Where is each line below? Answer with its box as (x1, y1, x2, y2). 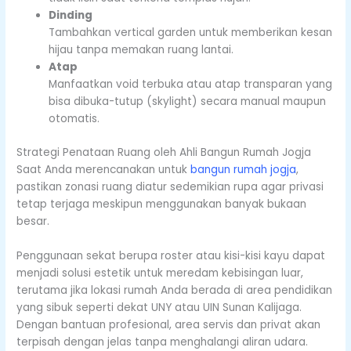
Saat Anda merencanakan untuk (16, 161, 191, 177)
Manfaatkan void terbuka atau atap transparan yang (49, 77, 333, 92)
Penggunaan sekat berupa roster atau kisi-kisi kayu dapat (16, 248, 326, 263)
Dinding (49, 8, 93, 24)
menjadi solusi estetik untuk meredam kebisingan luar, (16, 265, 304, 280)
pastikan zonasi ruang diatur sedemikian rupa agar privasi (16, 179, 324, 194)
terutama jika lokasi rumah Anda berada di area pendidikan (16, 282, 333, 298)
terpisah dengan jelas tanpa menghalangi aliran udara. (16, 334, 309, 349)
